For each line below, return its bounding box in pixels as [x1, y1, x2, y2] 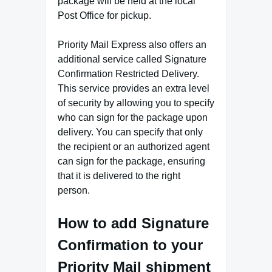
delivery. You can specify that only [58, 126, 203, 137]
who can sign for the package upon [58, 112, 208, 123]
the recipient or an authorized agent [58, 141, 209, 152]
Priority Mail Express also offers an [58, 39, 206, 50]
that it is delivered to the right [58, 170, 180, 181]
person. [58, 185, 90, 195]
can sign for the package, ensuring [58, 155, 205, 166]
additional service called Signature [58, 53, 206, 64]
